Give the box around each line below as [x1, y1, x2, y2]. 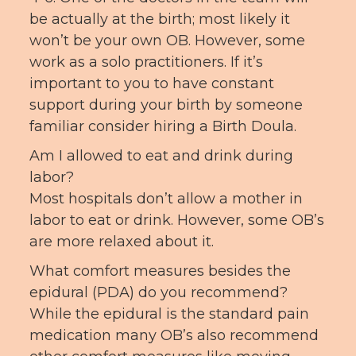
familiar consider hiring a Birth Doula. [29, 118, 296, 135]
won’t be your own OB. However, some [29, 32, 305, 49]
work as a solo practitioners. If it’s [29, 53, 263, 71]
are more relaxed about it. [29, 233, 214, 250]
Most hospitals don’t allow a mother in [29, 190, 303, 207]
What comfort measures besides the [29, 262, 291, 280]
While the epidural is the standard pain [29, 305, 309, 323]
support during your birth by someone [29, 96, 303, 114]
